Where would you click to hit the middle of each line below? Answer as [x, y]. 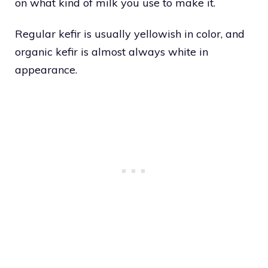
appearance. [46, 69]
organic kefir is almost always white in [112, 51]
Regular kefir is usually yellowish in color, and [130, 33]
